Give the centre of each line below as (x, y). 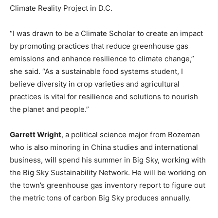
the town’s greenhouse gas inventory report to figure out (108, 185)
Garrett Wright (36, 134)
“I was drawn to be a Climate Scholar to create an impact (106, 33)
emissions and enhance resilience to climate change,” (102, 58)
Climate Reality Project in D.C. (61, 8)
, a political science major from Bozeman (131, 134)
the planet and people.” (49, 109)
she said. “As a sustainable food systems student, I (96, 71)
